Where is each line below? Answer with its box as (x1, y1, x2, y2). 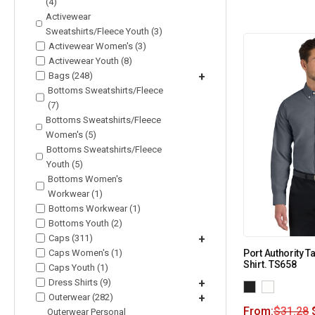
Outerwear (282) (49, 291, 113, 302)
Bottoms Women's (47, 173, 122, 184)
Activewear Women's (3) (49, 40, 146, 51)
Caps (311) (49, 232, 93, 243)
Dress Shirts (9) (49, 276, 111, 288)
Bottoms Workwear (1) (49, 202, 141, 214)
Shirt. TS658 (243, 258, 297, 270)
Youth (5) (46, 158, 83, 169)
